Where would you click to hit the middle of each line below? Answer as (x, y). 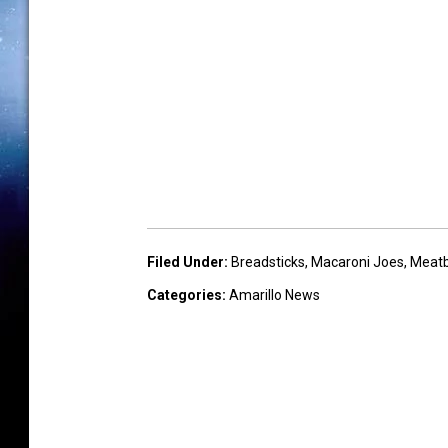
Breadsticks (268, 262)
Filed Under (185, 262)
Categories (184, 295)
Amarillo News (274, 295)
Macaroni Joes (357, 262)
